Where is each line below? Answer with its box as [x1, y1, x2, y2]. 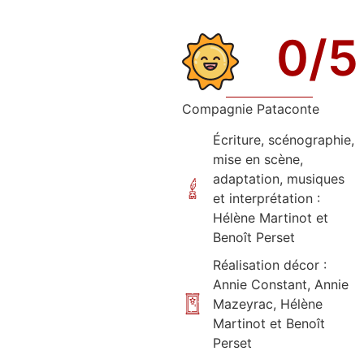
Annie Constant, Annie [212, 276, 349, 293]
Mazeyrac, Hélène [212, 296, 323, 313]
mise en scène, [212, 151, 303, 168]
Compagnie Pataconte [182, 101, 319, 117]
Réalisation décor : [212, 257, 327, 274]
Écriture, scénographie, [212, 132, 354, 149]
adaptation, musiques [212, 171, 344, 188]
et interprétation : [212, 190, 320, 207]
